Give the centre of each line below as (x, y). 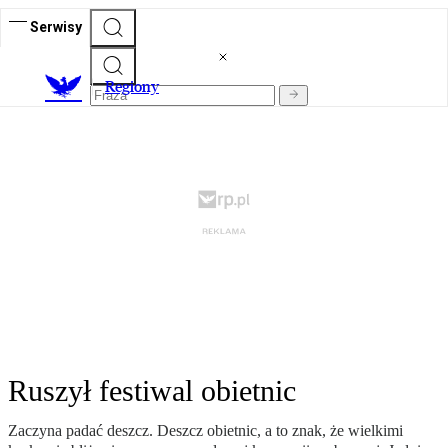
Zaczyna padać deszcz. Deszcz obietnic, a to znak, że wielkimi (205, 431)
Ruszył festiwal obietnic (152, 391)
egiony (137, 87)
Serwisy (56, 26)
